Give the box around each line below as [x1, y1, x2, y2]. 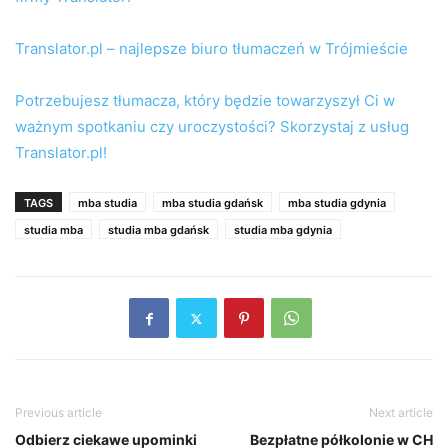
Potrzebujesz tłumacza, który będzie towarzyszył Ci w [15, 91, 395, 111]
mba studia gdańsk [162, 196, 263, 211]
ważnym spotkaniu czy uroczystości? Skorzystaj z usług [15, 117, 409, 137]
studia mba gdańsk [108, 223, 209, 238]
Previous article [15, 405, 102, 421]
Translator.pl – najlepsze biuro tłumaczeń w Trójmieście [15, 39, 408, 59]
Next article [369, 405, 433, 421]
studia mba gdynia [234, 223, 332, 238]
